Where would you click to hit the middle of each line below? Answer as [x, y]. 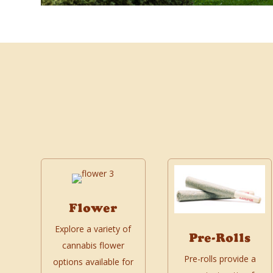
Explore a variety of [93, 229]
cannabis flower [93, 245]
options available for [93, 261]
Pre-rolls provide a [220, 259]
